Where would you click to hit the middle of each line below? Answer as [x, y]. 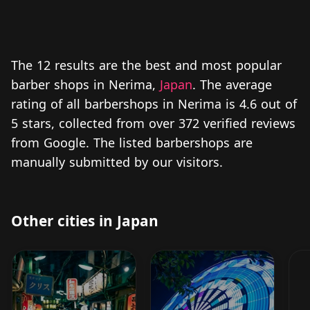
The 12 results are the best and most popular [146, 65]
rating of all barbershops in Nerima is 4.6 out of [154, 103]
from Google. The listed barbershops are [132, 142]
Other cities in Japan [85, 220]
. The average [232, 84]
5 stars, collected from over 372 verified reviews [153, 123]
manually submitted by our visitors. [117, 162]
